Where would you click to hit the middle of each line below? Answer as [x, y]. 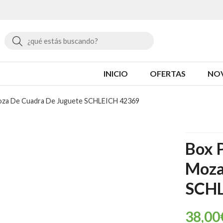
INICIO [116, 73]
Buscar [37, 40]
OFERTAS [168, 73]
